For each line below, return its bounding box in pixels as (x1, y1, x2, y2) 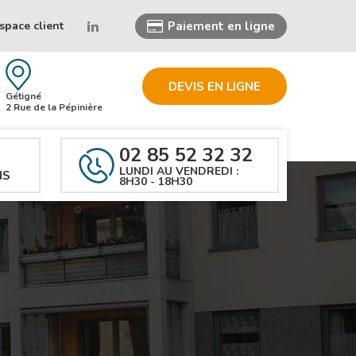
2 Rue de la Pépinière (5, 101, 103, 114)
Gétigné (5, 90, 41, 103)
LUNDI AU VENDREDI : (119, 164, 238, 179)
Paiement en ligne (168, 17, 275, 34)
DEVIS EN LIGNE (168, 78, 261, 95)
